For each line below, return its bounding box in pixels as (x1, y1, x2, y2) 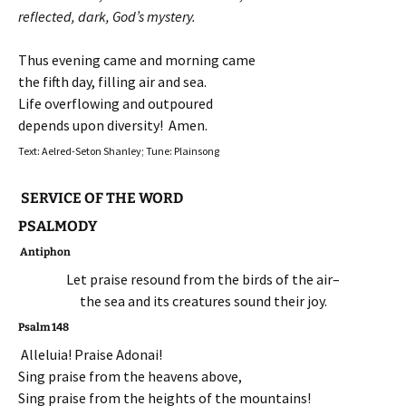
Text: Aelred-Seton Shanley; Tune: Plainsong (18, 143, 219, 158)
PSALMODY (18, 217, 97, 235)
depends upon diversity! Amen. (18, 115, 208, 134)
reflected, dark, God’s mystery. (18, 6, 196, 25)
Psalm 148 (18, 320, 69, 333)
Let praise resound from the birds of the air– (66, 269, 340, 288)
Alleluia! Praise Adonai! (21, 344, 162, 363)
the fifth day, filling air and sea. (18, 72, 207, 91)
